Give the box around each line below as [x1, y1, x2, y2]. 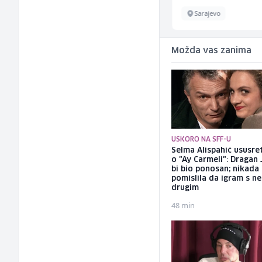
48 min [171, 200, 195, 211]
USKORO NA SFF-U [171, 136, 232, 143]
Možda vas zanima [171, 46, 252, 55]
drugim [171, 184, 199, 192]
